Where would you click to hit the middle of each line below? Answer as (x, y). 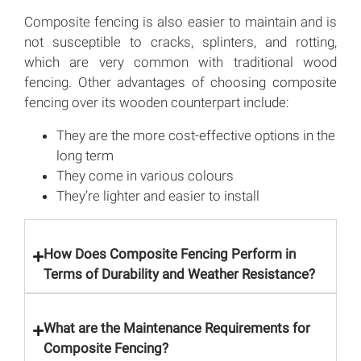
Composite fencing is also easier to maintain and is (180, 22)
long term (85, 156)
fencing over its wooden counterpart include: (157, 103)
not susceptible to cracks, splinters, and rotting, (180, 42)
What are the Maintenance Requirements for (177, 328)
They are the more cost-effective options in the (196, 136)
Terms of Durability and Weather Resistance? (179, 274)
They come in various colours (145, 176)
